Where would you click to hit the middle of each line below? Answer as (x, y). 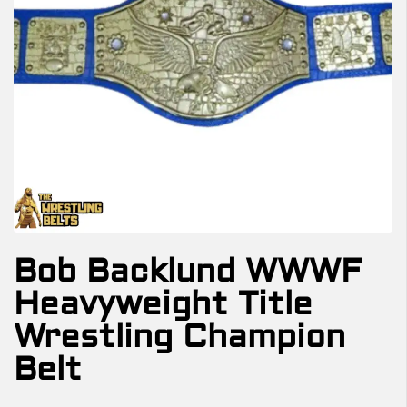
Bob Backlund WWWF (188, 271)
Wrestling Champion (179, 337)
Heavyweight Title (163, 304)
